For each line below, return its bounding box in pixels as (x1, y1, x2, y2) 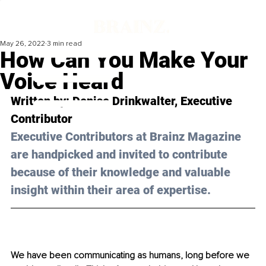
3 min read (47, 39, 82, 49)
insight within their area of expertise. (11, 183, 211, 198)
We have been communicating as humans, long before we (11, 249, 252, 262)
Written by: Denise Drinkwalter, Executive (11, 94, 235, 109)
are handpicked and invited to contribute (11, 147, 230, 162)
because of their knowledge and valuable (11, 165, 233, 180)
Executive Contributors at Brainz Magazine (11, 129, 244, 144)
